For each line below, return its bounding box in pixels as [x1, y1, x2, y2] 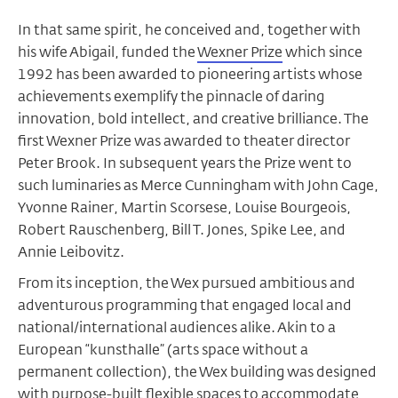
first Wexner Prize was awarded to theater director [18, 131, 350, 150]
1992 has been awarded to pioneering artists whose [18, 65, 362, 84]
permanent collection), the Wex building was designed [18, 362, 377, 381]
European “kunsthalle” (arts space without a [18, 340, 308, 359]
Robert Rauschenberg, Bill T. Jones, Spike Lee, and [18, 220, 346, 239]
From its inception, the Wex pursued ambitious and [18, 274, 355, 292]
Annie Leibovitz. [18, 243, 124, 261]
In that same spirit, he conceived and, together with [18, 20, 361, 39]
